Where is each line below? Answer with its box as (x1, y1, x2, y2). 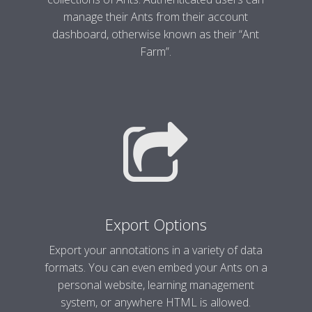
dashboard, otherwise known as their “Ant (52, 26, 260, 42)
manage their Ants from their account (63, 9, 249, 24)
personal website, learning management (57, 277, 254, 292)
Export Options (104, 214, 207, 235)
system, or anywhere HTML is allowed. (61, 295, 251, 310)
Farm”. (140, 44, 172, 59)
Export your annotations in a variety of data (49, 242, 263, 258)
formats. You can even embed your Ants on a (44, 260, 267, 275)
